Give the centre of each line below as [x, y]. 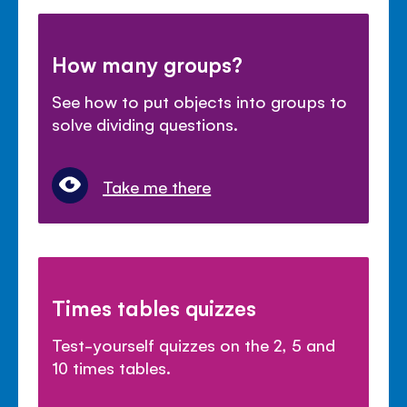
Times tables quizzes [154, 308]
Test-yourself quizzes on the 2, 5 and [194, 345]
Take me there [157, 187]
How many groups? [148, 63]
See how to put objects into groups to [199, 100]
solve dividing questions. [145, 123]
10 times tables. [112, 367]
